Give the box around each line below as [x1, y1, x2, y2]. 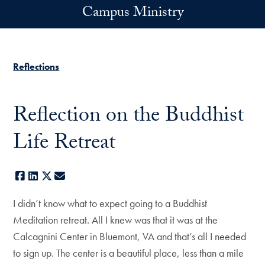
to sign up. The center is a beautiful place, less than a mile [13, 246, 244, 260]
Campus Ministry [82, 2, 183, 26]
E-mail [66, 169, 93, 183]
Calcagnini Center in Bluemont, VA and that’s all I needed [13, 230, 247, 243]
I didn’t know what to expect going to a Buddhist [13, 196, 208, 210]
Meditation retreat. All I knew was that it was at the [13, 213, 218, 227]
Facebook [26, 169, 67, 183]
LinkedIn [40, 169, 73, 183]
